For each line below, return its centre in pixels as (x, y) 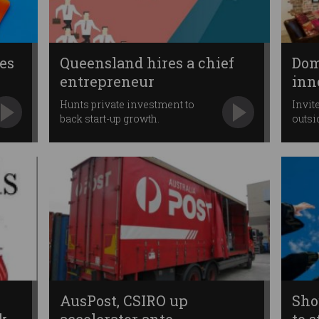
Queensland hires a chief (147, 62)
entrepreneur (107, 81)
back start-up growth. (109, 118)
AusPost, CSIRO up (124, 301)
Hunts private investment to (127, 104)
